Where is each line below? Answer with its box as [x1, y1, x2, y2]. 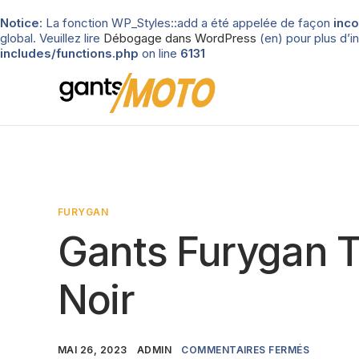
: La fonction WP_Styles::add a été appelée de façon [39, 15, 333, 30]
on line [139, 46, 180, 61]
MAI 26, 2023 [58, 344, 127, 356]
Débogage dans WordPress [103, 30, 256, 46]
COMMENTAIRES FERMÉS [181, 344, 310, 356]
